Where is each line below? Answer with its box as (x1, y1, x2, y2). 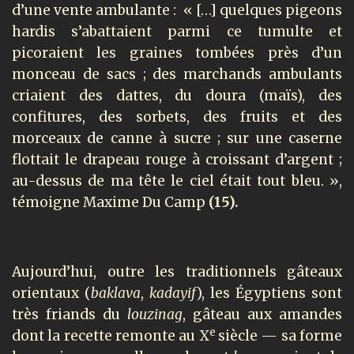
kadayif (149, 284, 196, 303)
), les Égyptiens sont (196, 284, 342, 303)
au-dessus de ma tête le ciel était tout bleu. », (12, 171, 342, 190)
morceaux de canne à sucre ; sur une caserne (12, 129, 342, 147)
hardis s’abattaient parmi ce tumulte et (12, 22, 342, 40)
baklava (91, 284, 141, 303)
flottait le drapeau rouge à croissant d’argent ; (12, 150, 342, 168)
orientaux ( (12, 284, 91, 303)
